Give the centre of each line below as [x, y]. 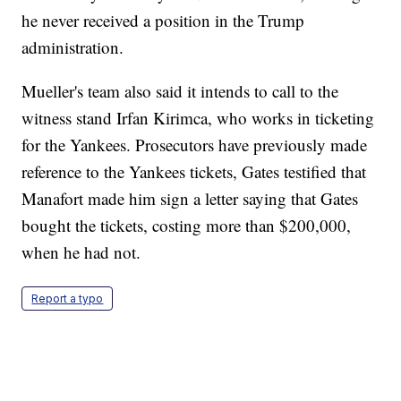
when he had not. [81, 252]
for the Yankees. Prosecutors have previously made [195, 145]
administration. [73, 47]
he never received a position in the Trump [163, 21]
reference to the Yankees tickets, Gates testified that [194, 172]
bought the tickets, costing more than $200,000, [187, 226]
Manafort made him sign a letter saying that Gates [190, 199]
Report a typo [68, 299]
